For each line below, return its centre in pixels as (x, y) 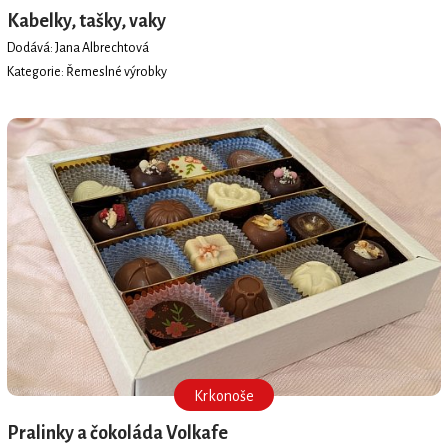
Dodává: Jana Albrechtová (77, 47)
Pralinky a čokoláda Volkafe (117, 432)
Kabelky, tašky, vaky (86, 21)
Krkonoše (224, 395)
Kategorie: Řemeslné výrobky (86, 71)
